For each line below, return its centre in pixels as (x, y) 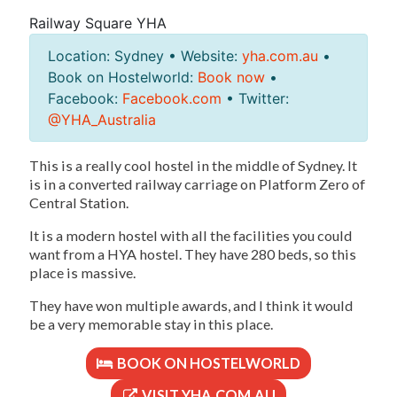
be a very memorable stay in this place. (151, 323)
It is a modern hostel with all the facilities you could (191, 235)
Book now (231, 77)
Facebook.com (172, 98)
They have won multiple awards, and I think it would (191, 305)
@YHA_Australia (102, 119)
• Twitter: (255, 98)
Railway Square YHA (98, 23)
